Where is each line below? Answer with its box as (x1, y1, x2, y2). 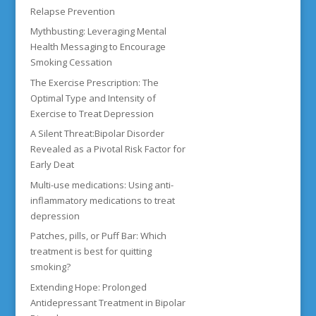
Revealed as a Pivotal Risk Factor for (30, 142, 186, 156)
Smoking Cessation (30, 56, 112, 69)
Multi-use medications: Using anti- (30, 178, 174, 191)
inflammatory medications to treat (30, 193, 175, 207)
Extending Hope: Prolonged (30, 280, 147, 293)
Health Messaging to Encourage (30, 40, 166, 54)
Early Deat (30, 158, 74, 171)
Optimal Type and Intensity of (30, 91, 156, 104)
